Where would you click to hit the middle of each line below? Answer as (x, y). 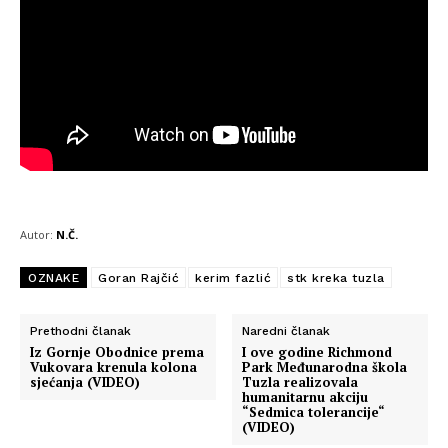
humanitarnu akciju (305, 396)
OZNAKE (53, 277)
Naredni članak (286, 330)
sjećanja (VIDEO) (85, 381)
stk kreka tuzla (336, 277)
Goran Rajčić (138, 277)
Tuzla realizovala (300, 381)
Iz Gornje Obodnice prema (117, 351)
